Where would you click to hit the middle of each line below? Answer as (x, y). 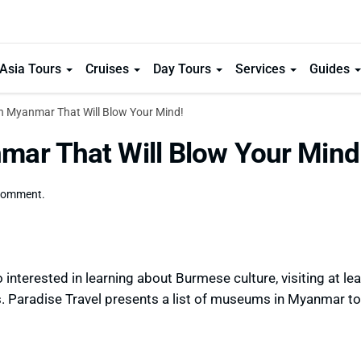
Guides (331, 68)
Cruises (108, 68)
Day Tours (183, 68)
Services (261, 68)
